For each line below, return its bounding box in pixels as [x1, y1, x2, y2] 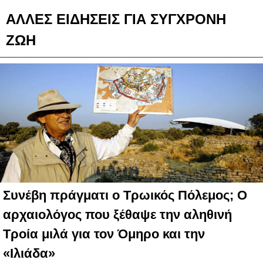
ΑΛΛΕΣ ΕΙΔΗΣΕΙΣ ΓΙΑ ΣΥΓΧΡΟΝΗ [6, 11, 226, 28]
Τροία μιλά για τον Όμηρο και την [3, 227, 205, 242]
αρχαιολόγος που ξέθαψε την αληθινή [3, 207, 232, 222]
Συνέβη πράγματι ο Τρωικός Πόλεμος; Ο [3, 188, 247, 203]
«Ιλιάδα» [3, 246, 55, 261]
